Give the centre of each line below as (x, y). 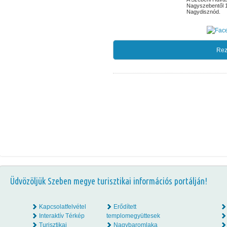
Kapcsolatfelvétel (63, 207)
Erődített (125, 207)
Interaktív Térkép (62, 216)
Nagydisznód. (203, 12)
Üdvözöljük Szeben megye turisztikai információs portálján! (109, 181)
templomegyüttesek (133, 216)
